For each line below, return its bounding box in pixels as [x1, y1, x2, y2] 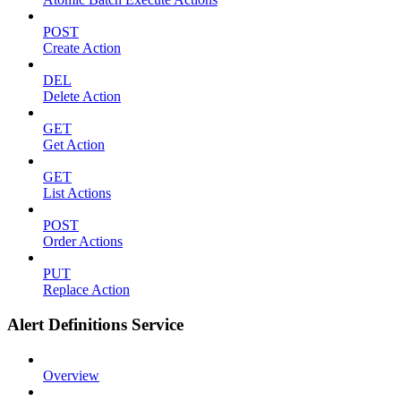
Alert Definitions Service [7, 315, 183, 335]
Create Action [43, 40, 121, 56]
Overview [43, 367, 99, 383]
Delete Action [43, 89, 121, 105]
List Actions [43, 185, 111, 201]
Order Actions [43, 234, 123, 250]
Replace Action [43, 282, 130, 298]
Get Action [43, 137, 105, 153]
